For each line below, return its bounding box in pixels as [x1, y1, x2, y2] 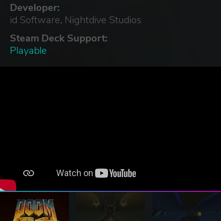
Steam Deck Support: [10, 31, 108, 45]
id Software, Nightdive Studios [10, 13, 142, 27]
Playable [10, 43, 47, 57]
